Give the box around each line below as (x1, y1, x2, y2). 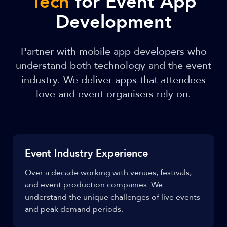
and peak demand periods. (25, 204, 123, 215)
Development (55, 10, 172, 34)
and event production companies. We (25, 179, 163, 191)
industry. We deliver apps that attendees (21, 73, 206, 87)
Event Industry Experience (25, 146, 148, 160)
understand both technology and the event (16, 59, 211, 72)
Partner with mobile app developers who (20, 45, 207, 58)
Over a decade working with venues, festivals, (25, 167, 192, 178)
